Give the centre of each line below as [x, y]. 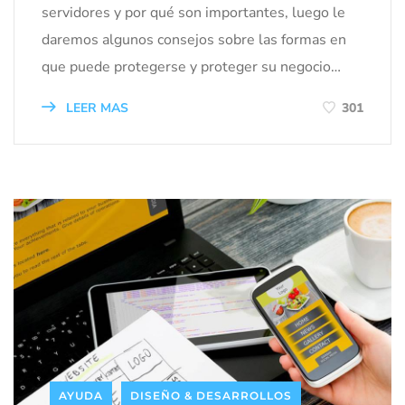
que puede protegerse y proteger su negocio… [191, 66]
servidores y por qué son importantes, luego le [193, 12]
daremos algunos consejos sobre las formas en [194, 39]
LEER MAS [95, 108]
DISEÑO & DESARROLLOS [211, 395]
